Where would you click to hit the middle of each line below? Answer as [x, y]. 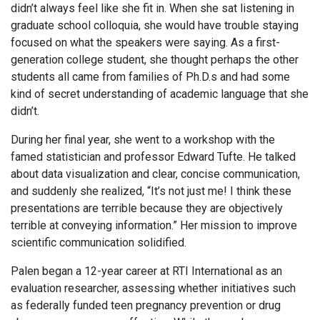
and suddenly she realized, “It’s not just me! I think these [151, 191]
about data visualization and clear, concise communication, [155, 174]
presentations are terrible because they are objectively [147, 209]
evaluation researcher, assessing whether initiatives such [153, 289]
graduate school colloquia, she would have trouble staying [155, 26]
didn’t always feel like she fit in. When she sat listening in [152, 9]
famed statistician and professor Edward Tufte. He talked [153, 157]
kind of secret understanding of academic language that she [160, 94]
